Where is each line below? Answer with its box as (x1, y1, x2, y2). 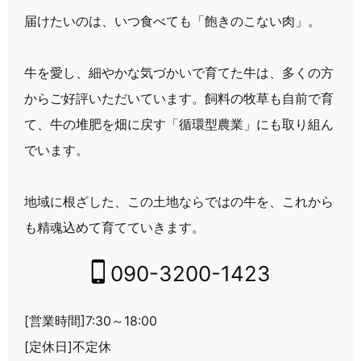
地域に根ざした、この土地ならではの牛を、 (24, 193, 282, 210)
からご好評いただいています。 (24, 89, 205, 106)
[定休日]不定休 (24, 338, 111, 355)
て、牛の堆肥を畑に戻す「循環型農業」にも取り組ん (24, 115, 334, 132)
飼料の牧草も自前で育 (205, 89, 334, 106)
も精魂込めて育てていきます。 (24, 218, 205, 235)
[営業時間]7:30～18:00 (24, 312, 157, 329)
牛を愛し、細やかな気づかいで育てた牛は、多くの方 (24, 64, 334, 81)
